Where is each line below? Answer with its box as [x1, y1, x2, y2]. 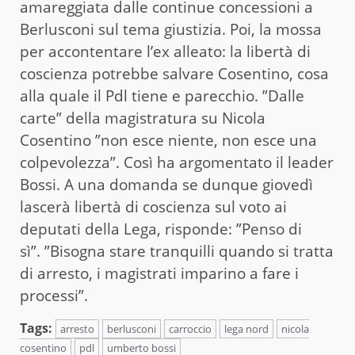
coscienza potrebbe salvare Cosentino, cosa [20, 63, 329, 84]
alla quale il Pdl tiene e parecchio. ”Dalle [20, 85, 304, 106]
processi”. [20, 284, 88, 306]
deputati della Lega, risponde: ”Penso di [20, 218, 302, 239]
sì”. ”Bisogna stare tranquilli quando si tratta [20, 240, 334, 261]
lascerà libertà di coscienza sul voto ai [20, 196, 287, 217]
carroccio [169, 321, 212, 336]
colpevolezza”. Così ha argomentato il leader [20, 151, 334, 173]
